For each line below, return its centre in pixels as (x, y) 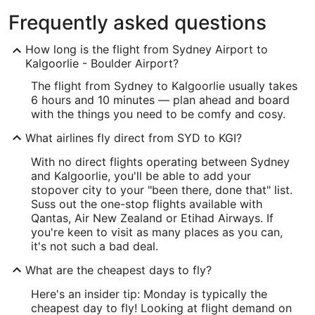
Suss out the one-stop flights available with (147, 204)
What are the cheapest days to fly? (118, 270)
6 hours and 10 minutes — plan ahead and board (160, 100)
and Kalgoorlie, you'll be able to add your (141, 176)
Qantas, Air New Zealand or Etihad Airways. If (152, 218)
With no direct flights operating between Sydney (160, 162)
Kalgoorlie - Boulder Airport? (102, 63)
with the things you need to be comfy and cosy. (158, 114)
